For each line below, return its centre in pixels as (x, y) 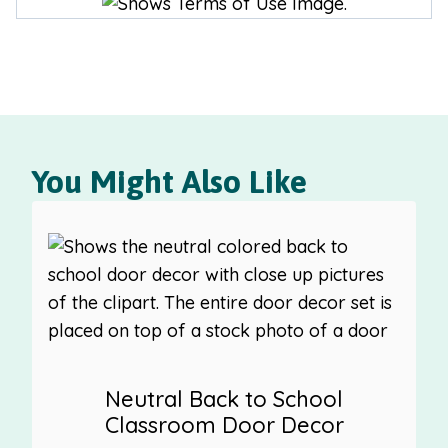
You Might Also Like (169, 181)
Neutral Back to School (224, 398)
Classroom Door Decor (224, 424)
